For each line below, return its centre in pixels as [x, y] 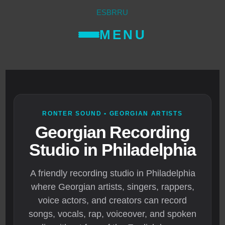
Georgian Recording [113, 132]
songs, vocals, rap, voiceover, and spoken [113, 214]
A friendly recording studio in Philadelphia [113, 174]
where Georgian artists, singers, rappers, [113, 187]
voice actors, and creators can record [113, 201]
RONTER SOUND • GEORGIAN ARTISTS [113, 114]
